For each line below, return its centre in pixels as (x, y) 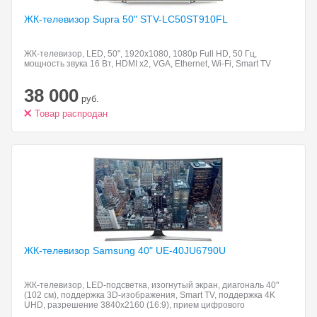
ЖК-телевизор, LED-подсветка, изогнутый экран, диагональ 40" (151, 285)
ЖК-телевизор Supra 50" (82, 19)
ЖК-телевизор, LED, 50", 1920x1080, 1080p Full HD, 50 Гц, (140, 54)
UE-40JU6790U (191, 250)
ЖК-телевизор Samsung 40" (90, 250)
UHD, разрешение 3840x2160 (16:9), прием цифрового (134, 305)
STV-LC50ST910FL (184, 19)
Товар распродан (71, 114)
